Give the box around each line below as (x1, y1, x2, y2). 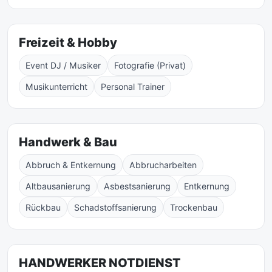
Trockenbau (170, 202, 217, 212)
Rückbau (25, 202, 61, 212)
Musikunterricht (25, 81, 87, 92)
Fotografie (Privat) (114, 60, 186, 70)
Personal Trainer (101, 81, 165, 92)
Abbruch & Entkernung (25, 160, 116, 170)
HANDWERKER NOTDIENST (19, 256, 181, 270)
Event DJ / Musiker (25, 60, 101, 70)
